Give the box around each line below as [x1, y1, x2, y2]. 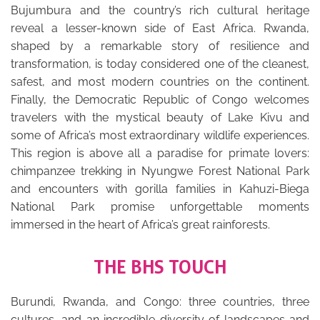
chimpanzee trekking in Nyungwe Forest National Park [11, 164, 309, 178]
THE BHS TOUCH [94, 256, 226, 278]
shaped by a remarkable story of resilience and [11, 39, 309, 53]
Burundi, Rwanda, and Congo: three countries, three [11, 295, 309, 309]
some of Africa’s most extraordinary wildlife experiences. [11, 129, 309, 142]
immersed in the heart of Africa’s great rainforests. [11, 218, 270, 231]
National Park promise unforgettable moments [11, 200, 309, 214]
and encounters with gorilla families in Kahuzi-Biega [11, 182, 309, 196]
